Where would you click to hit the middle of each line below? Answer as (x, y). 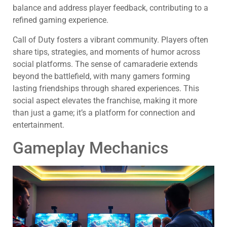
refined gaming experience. (61, 20)
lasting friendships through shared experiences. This (106, 88)
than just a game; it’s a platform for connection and (104, 112)
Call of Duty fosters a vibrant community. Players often (110, 40)
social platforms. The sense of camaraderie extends (105, 64)
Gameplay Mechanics (90, 148)
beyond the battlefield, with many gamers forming (101, 76)
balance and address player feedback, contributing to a (110, 8)
